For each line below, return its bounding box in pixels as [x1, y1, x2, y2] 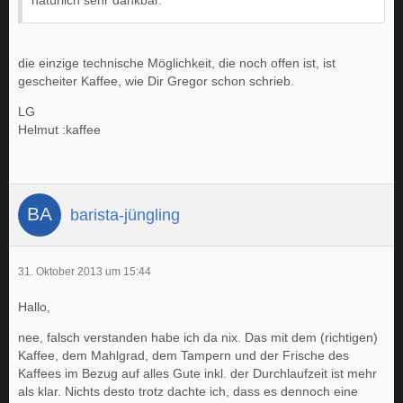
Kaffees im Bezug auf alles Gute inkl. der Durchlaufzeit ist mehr [18, 366, 377, 381]
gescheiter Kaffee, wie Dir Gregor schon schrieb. [18, 74, 294, 89]
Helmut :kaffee [18, 122, 101, 138]
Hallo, [18, 300, 50, 315]
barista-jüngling [70, 205, 180, 224]
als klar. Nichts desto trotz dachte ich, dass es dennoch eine [18, 384, 358, 399]
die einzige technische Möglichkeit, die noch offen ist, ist [18, 56, 336, 71]
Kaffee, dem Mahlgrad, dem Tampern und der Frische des [18, 348, 349, 363]
